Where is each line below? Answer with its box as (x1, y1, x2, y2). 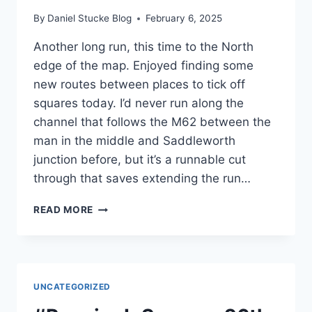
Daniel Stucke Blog (47, 13, 132, 24)
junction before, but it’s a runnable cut (33, 153, 246, 167)
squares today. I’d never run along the (33, 96, 244, 111)
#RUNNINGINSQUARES (93, 201, 207, 212)
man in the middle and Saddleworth (33, 134, 235, 148)
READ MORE (33, 204, 94, 216)
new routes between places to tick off (33, 77, 245, 92)
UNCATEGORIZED (33, 281, 111, 292)
